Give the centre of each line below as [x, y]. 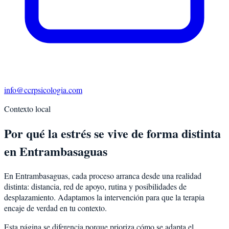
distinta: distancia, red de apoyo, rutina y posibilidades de [95, 186]
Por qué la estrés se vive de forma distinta [112, 133]
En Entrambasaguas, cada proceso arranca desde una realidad [103, 175]
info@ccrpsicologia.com [43, 89]
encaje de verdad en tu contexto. [55, 208]
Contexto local [27, 108]
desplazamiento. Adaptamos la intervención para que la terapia [104, 197]
